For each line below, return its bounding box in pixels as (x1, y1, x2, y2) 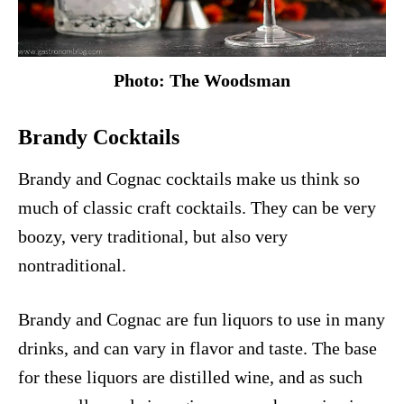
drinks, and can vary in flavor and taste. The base (18, 337, 377, 358)
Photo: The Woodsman (114, 69, 290, 90)
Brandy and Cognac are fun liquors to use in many (18, 308, 385, 329)
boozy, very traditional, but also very (18, 225, 288, 246)
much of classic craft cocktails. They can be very (18, 197, 376, 217)
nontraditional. (18, 254, 126, 275)
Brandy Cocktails (18, 124, 179, 149)
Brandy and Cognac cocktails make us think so (18, 168, 360, 188)
